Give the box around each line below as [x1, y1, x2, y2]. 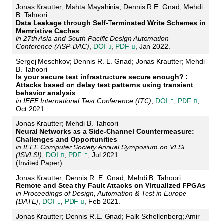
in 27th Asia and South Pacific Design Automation [15, 35, 169, 43]
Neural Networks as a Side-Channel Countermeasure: [15, 127, 194, 136]
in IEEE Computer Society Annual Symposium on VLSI [15, 143, 184, 151]
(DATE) [15, 197, 38, 206]
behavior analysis [15, 89, 75, 97]
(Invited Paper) [15, 159, 62, 167]
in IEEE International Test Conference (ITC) [15, 97, 151, 105]
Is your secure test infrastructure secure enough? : [15, 73, 188, 81]
